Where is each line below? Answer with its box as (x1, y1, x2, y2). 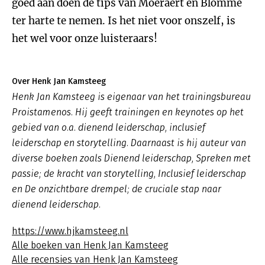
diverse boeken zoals (12, 153, 104, 164)
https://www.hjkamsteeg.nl (12, 225, 128, 237)
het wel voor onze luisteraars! (12, 32, 157, 45)
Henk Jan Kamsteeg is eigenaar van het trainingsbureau (12, 91, 251, 102)
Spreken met (196, 153, 251, 164)
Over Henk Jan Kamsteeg (12, 76, 106, 86)
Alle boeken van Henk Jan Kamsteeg (12, 240, 169, 251)
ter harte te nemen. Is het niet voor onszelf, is (12, 14, 235, 27)
